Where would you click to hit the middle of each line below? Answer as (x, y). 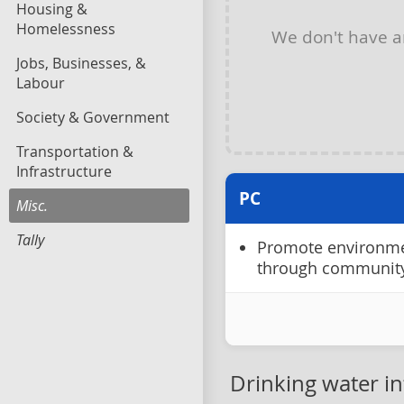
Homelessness (66, 29)
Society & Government (93, 117)
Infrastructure (64, 171)
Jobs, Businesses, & (81, 63)
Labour (41, 83)
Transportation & (75, 151)
